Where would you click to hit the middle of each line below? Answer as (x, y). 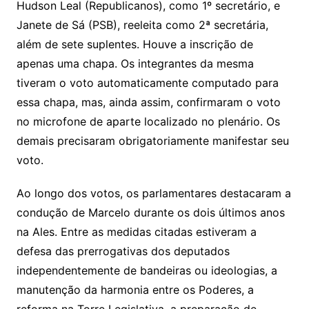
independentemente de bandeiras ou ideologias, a (147, 271)
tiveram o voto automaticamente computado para (147, 83)
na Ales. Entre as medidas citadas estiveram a (136, 232)
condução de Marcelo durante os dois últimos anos (150, 213)
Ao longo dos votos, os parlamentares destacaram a (153, 193)
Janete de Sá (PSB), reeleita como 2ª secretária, (142, 25)
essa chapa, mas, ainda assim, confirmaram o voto (148, 102)
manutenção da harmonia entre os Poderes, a (135, 290)
